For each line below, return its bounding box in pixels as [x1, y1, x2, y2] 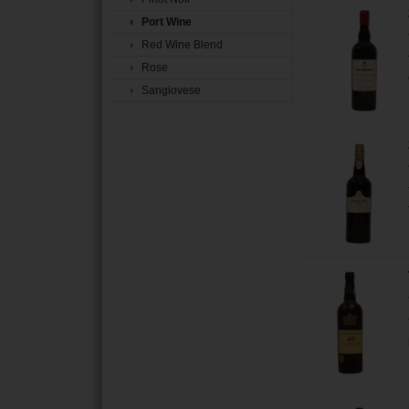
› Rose [130, 61, 168, 74]
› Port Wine [130, 16, 192, 28]
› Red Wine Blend [130, 38, 223, 51]
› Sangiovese [130, 84, 201, 97]
